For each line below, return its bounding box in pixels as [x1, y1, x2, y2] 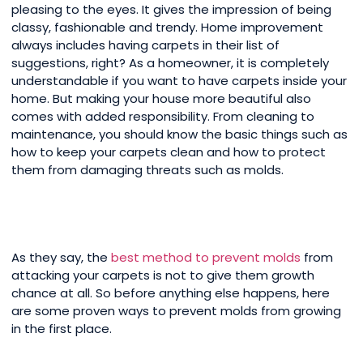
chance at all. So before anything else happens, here [11, 284, 330, 302]
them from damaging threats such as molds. [11, 161, 284, 179]
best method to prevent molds [111, 249, 301, 267]
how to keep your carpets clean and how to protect [11, 143, 326, 161]
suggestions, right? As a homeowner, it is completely [11, 54, 329, 72]
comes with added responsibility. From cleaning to [11, 108, 314, 126]
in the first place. [11, 320, 112, 338]
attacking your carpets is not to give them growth [11, 267, 314, 284]
